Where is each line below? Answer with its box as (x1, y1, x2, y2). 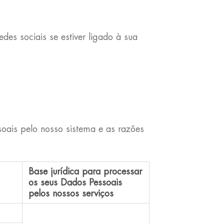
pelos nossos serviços (28, 189, 113, 198)
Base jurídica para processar (28, 167, 142, 176)
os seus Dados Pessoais (28, 178, 122, 187)
